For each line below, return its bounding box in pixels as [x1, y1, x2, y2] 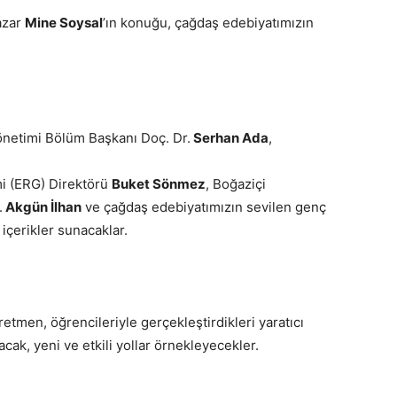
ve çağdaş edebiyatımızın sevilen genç [82, 198, 326, 215]
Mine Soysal [25, 14, 103, 31]
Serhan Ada [191, 129, 269, 146]
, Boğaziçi [206, 175, 266, 192]
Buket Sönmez [112, 175, 206, 192]
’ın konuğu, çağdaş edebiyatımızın [103, 14, 314, 31]
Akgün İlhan [3, 198, 82, 215]
